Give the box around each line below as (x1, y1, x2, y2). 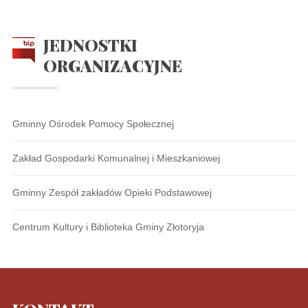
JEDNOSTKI (43, 34, 137, 56)
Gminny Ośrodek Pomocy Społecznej (12, 118, 174, 129)
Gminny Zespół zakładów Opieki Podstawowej (12, 187, 212, 198)
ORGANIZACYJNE (43, 54, 182, 76)
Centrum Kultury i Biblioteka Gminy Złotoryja (12, 221, 204, 232)
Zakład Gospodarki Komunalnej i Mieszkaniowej (12, 153, 220, 164)
